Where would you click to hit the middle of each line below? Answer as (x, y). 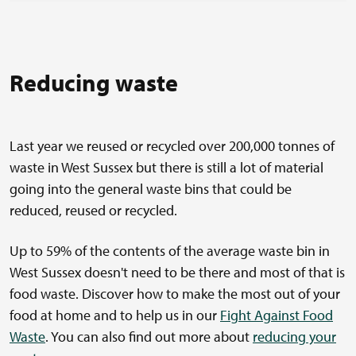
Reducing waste (94, 83)
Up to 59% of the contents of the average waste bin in (170, 251)
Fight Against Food (277, 315)
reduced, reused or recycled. (93, 211)
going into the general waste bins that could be (151, 189)
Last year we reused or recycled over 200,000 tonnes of (172, 146)
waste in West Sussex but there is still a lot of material (166, 168)
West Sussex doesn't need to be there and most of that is (177, 273)
